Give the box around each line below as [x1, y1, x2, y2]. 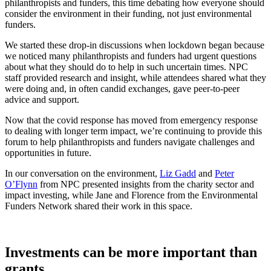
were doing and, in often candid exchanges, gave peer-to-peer [5, 83, 240, 94]
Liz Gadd [160, 168, 196, 178]
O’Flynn [5, 178, 38, 189]
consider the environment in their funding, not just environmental [5, 8, 252, 19]
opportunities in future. [5, 147, 91, 158]
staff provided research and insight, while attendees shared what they [5, 72, 266, 83]
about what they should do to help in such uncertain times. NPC [5, 61, 248, 72]
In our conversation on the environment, [5, 168, 160, 178]
